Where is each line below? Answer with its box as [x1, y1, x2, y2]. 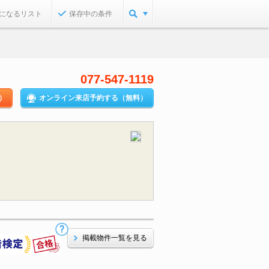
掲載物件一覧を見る [82, 234, 147, 241]
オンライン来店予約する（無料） [39, 94, 147, 101]
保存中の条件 [69, 10, 112, 18]
